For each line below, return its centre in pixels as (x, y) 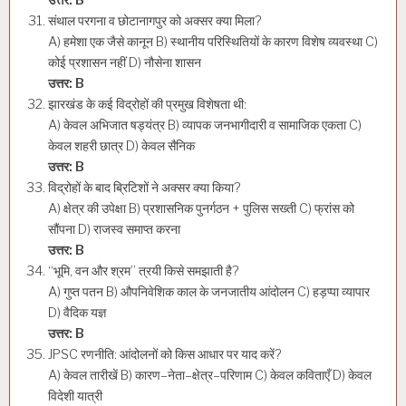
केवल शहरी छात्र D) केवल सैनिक (121, 145)
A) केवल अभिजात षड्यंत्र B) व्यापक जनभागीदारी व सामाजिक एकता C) (205, 125)
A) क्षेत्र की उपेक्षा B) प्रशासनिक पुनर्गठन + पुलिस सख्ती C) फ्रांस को (201, 208)
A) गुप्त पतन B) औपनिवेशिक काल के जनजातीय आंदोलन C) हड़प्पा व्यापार (209, 291)
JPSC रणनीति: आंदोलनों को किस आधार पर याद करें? (165, 354)
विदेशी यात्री (75, 396)
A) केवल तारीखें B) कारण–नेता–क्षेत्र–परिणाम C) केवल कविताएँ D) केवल (210, 375)
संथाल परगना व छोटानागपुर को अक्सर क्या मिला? (155, 20)
